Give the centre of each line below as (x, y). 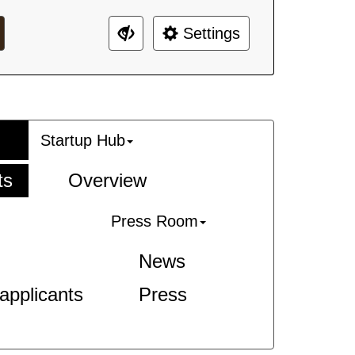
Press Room (155, 221)
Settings (209, 33)
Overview (107, 180)
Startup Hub (83, 140)
